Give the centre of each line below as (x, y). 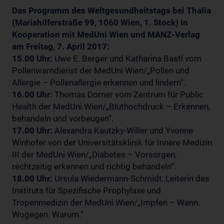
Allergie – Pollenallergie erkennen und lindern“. (99, 82)
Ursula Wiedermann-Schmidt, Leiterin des (131, 178)
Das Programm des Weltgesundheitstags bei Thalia (111, 10)
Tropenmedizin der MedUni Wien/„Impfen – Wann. (106, 202)
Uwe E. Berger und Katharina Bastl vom (127, 58)
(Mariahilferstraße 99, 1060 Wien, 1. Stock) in (100, 22)
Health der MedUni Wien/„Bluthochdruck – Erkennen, (111, 106)
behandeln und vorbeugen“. (63, 118)
